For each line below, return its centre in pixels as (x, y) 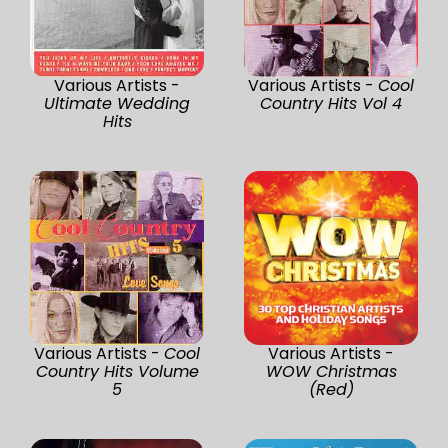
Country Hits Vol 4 (331, 103)
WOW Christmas (331, 371)
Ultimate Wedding (117, 103)
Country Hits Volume (117, 371)
